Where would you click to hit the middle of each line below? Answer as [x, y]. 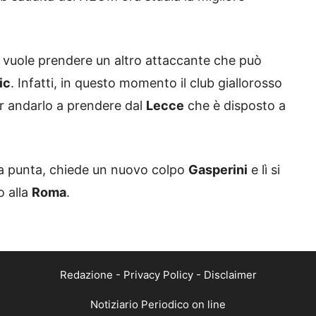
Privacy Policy [158, 275]
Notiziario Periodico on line [158, 305]
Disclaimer [230, 275]
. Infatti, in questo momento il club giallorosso [146, 83]
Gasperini [218, 170]
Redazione [86, 275]
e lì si [264, 170]
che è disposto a [235, 106]
